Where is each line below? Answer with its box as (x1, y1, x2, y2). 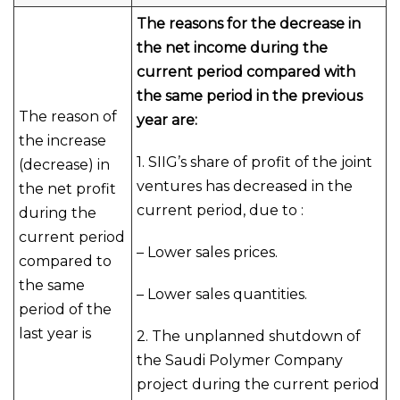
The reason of (19, 108, 117, 125)
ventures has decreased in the (137, 178, 353, 195)
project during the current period (137, 376, 379, 393)
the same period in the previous (137, 87, 362, 104)
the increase (19, 132, 106, 149)
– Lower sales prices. (137, 244, 278, 261)
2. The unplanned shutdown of (137, 328, 361, 345)
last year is (19, 325, 91, 342)
